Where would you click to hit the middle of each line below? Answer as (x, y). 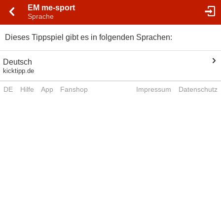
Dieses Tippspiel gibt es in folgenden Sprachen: (88, 37)
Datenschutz (198, 90)
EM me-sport (51, 8)
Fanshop (74, 90)
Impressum (154, 90)
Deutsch (18, 62)
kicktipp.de (19, 71)
